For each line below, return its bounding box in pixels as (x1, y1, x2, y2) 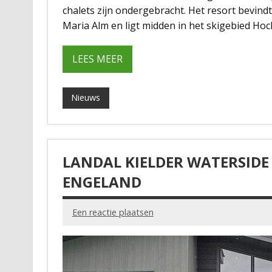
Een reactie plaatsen (72, 206, 154, 219)
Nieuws (71, 92, 101, 104)
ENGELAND (62, 171, 141, 192)
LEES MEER (72, 52, 123, 66)
